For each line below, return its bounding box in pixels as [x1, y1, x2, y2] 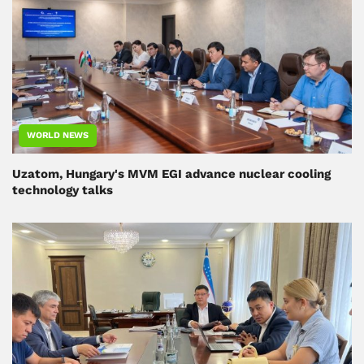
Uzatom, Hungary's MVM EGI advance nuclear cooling [12, 167, 331, 182]
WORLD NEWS [27, 130, 89, 141]
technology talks [12, 183, 113, 198]
